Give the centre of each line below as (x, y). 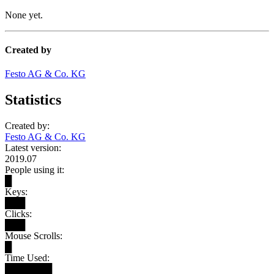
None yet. (24, 15)
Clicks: (18, 214)
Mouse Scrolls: (34, 236)
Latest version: (33, 148)
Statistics (33, 100)
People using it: (35, 170)
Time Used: (27, 258)
